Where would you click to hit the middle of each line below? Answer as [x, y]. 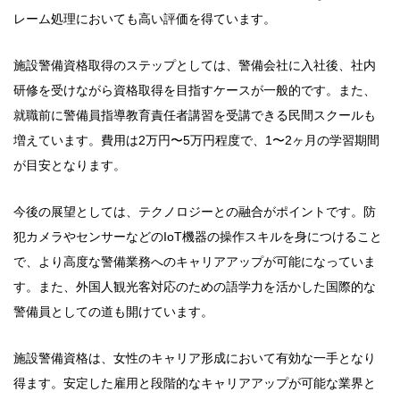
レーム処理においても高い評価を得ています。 [145, 19]
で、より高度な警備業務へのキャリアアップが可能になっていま [195, 262]
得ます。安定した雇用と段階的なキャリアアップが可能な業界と [195, 383]
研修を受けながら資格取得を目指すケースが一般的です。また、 [195, 90]
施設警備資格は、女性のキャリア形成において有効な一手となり [195, 358]
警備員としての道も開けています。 [113, 312]
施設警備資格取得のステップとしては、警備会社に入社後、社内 [195, 65]
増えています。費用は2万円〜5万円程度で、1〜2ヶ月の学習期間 [196, 140]
